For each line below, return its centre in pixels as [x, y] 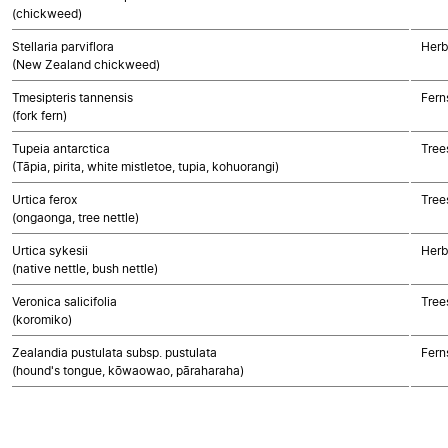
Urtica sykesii [50, 250]
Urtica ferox [44, 199]
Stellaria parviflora [63, 46]
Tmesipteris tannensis [72, 97]
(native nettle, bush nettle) [85, 268]
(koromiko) [42, 319]
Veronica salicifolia [64, 301]
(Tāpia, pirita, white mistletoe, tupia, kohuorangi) [145, 166]
